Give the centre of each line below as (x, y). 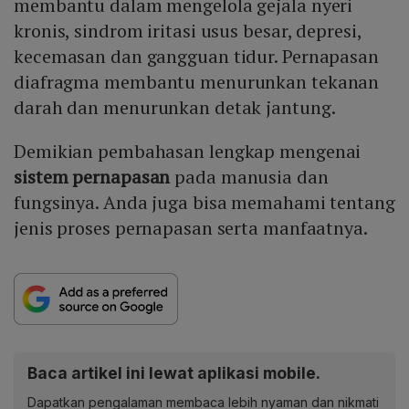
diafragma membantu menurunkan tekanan (197, 81)
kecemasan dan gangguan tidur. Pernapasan (196, 56)
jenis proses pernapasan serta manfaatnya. (191, 227)
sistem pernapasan (92, 176)
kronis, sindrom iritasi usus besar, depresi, (188, 30)
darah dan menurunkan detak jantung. (175, 107)
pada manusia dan (249, 176)
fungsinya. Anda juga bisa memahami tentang (204, 202)
